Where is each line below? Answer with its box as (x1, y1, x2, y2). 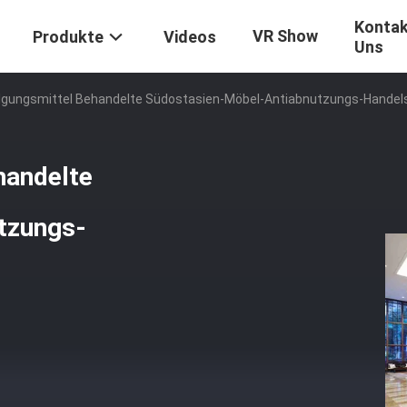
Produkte (33, 27, 104, 47)
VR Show (253, 26, 318, 45)
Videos (164, 27, 216, 47)
